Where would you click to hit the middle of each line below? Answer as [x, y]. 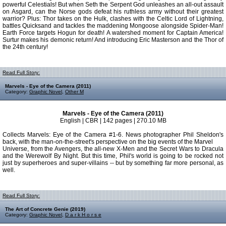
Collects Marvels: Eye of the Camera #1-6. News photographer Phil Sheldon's [113, 135]
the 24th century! [25, 47]
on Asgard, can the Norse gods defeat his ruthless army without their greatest [113, 12]
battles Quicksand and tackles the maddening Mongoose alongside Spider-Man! [113, 26]
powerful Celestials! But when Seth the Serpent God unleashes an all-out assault [113, 5]
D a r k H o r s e [83, 215]
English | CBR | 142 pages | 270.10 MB [113, 121]
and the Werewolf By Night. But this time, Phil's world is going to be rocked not [113, 156]
